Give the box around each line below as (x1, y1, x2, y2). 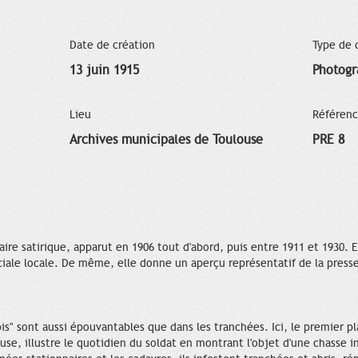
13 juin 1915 (69, 62, 139, 78)
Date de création (69, 38, 155, 52)
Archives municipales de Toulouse (69, 131, 263, 148)
